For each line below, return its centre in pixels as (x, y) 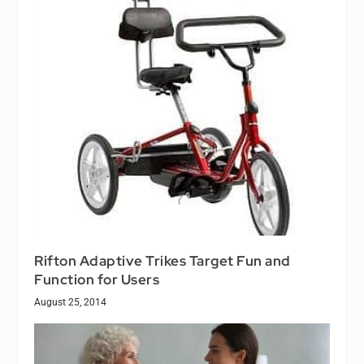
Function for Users (97, 279)
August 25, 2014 (71, 302)
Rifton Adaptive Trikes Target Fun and (162, 260)
